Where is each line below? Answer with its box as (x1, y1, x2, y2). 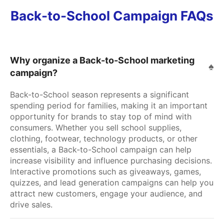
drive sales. (10, 199, 52, 209)
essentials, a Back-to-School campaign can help (10, 144, 191, 154)
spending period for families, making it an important (10, 100, 207, 110)
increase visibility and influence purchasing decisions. (10, 155, 212, 165)
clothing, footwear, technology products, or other (10, 133, 197, 143)
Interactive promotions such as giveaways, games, (10, 166, 201, 176)
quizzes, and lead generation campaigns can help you (10, 177, 213, 187)
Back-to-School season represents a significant (10, 89, 189, 99)
